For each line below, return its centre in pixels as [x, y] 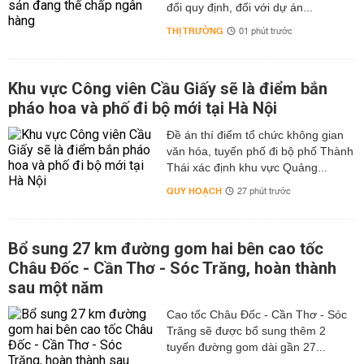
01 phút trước [265, 32]
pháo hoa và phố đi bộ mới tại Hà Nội [143, 108]
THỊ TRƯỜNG [195, 31]
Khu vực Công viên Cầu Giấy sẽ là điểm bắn [168, 89]
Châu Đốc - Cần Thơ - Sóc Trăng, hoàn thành [172, 268]
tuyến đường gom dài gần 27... [246, 347]
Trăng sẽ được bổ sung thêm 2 [246, 331]
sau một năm [56, 288]
